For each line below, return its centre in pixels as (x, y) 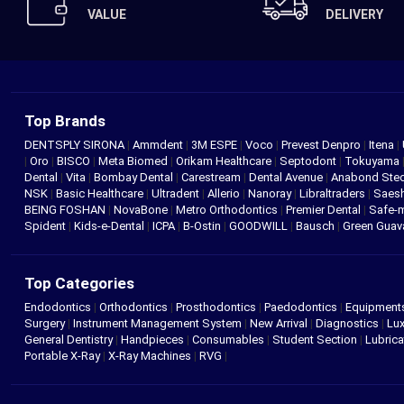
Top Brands (65, 121)
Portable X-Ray (62, 356)
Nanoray (271, 194)
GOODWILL (260, 226)
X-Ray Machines (150, 356)
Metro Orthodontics (228, 210)
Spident (46, 226)
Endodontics (59, 308)
